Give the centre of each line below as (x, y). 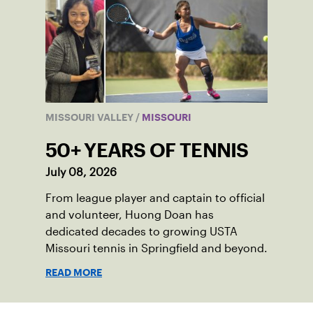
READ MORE (74, 273)
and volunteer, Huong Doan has (130, 215)
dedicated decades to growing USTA (141, 232)
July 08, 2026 (81, 173)
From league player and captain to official (155, 198)
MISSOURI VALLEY (90, 118)
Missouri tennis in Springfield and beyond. (156, 249)
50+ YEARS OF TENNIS (147, 151)
